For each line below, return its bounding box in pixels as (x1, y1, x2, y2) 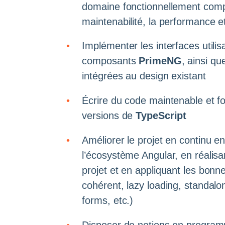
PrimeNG (139, 55, 182, 67)
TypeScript (136, 110, 187, 122)
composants (82, 55, 139, 67)
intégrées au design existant (82, 70, 206, 82)
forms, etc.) (82, 194, 134, 206)
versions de (82, 110, 136, 122)
